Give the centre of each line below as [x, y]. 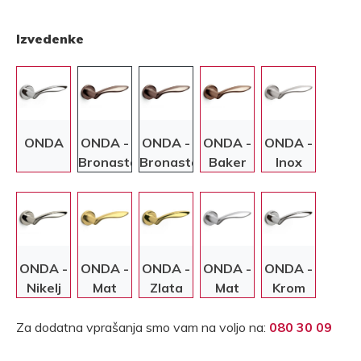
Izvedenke [50, 39]
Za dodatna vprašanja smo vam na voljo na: [143, 328]
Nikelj [44, 288]
